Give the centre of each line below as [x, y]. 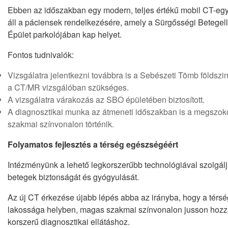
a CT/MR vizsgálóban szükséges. [68, 88]
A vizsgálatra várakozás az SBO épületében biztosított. [106, 100]
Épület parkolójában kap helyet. [65, 35]
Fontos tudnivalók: [41, 55]
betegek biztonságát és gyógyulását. [73, 177]
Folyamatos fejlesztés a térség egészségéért [93, 145]
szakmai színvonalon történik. [61, 124]
